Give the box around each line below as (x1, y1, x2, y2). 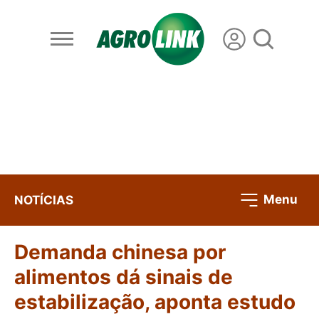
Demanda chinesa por (14, 240, 226, 265)
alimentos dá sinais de (14, 265, 233, 290)
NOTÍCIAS (14, 192, 73, 207)
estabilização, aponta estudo (14, 290, 296, 315)
